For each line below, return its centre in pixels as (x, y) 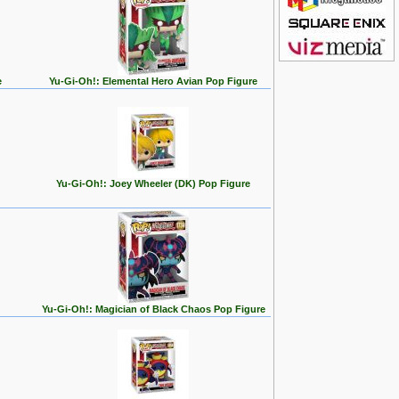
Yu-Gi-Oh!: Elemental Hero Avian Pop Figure (153, 81)
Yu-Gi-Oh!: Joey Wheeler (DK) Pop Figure (153, 183)
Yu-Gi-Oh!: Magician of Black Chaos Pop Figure (153, 309)
